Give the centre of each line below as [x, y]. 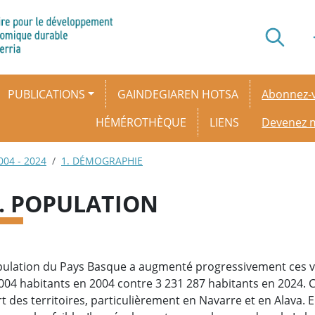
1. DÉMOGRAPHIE [102, 161]
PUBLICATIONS [46, 94]
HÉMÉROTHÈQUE [141, 122]
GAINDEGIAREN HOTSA [178, 94]
